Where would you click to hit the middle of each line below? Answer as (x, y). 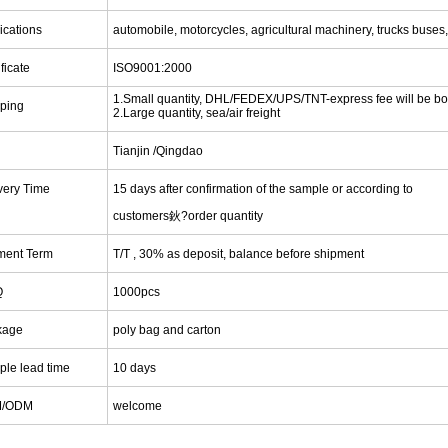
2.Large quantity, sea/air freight (197, 112)
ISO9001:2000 (153, 67)
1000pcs (137, 291)
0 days (138, 367)
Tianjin (132, 150)
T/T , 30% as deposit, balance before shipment (239, 253)
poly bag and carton (167, 329)
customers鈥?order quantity (188, 215)
